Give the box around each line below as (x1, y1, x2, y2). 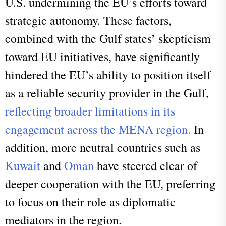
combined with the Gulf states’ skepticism (5, 30, 211, 46)
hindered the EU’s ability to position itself (5, 66, 211, 83)
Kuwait (5, 157, 40, 174)
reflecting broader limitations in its (5, 102, 175, 119)
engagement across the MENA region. (5, 121, 191, 137)
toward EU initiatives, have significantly (5, 48, 200, 65)
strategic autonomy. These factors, (5, 12, 172, 28)
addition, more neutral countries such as (5, 139, 200, 155)
